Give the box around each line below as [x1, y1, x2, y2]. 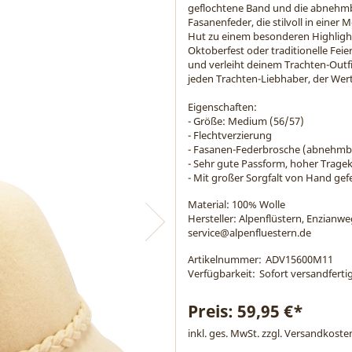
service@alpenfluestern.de [188, 225, 311, 240]
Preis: [188, 300, 237, 322]
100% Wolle [232, 197, 285, 211]
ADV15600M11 [266, 252, 333, 266]
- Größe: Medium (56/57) [188, 114, 304, 128]
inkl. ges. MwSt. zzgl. [188, 326, 284, 340]
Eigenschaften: [188, 100, 257, 114]
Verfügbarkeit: [188, 266, 255, 280]
